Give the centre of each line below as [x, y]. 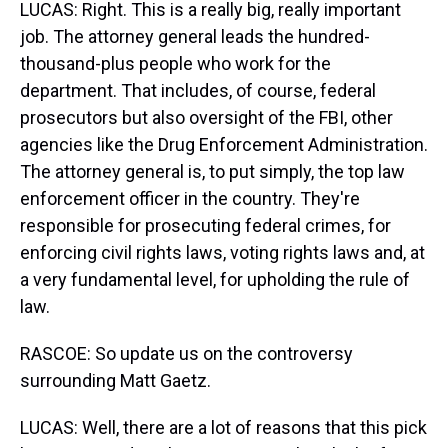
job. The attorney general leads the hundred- [195, 36]
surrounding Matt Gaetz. [115, 380]
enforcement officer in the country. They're [190, 198]
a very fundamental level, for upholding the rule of [215, 279]
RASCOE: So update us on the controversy [186, 353]
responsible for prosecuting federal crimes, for [205, 225]
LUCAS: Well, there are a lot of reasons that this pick [223, 427]
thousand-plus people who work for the [175, 63]
